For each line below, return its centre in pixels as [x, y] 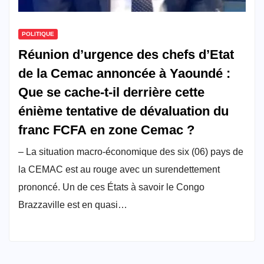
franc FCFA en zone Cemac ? [106, 130]
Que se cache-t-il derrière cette [111, 92]
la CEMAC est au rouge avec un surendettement [119, 169]
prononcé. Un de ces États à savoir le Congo [111, 187]
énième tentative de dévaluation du [123, 111]
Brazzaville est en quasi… [73, 204]
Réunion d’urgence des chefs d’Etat [126, 54]
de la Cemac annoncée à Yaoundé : [124, 73]
